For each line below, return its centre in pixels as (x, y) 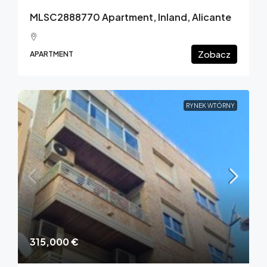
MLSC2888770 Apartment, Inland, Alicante (131, 17)
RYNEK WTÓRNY (210, 105)
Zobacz (214, 54)
